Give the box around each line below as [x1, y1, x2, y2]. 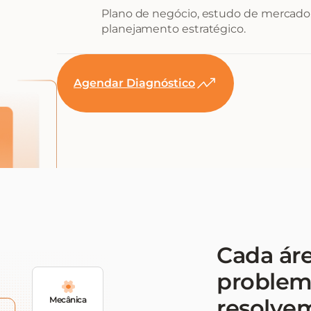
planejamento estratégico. [101, 22, 246, 35]
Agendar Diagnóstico [74, 76, 195, 90]
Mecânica [49, 294, 86, 305]
